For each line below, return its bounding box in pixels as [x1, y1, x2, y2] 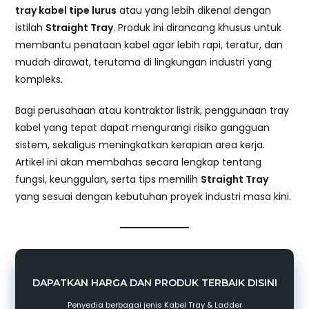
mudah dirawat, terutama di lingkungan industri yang [15, 55, 272, 70]
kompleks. [15, 72, 63, 87]
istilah [15, 21, 46, 35]
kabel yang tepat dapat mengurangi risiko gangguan [15, 121, 270, 135]
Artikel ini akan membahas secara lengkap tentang [15, 155, 262, 170]
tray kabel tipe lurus [15, 3, 117, 18]
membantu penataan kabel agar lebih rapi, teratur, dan [15, 38, 283, 52]
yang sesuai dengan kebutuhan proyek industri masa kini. [15, 190, 292, 204]
